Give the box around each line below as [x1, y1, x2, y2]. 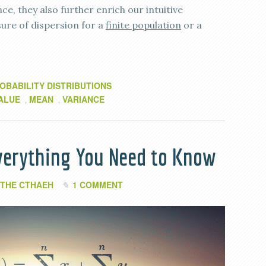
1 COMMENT [72, 179, 123, 191]
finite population [106, 19, 181, 31]
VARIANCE [62, 93, 104, 105]
